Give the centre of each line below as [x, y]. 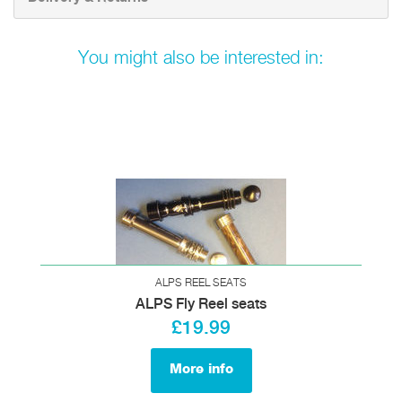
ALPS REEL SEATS [201, 283]
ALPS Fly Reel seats [201, 304]
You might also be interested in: [201, 58]
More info [201, 369]
